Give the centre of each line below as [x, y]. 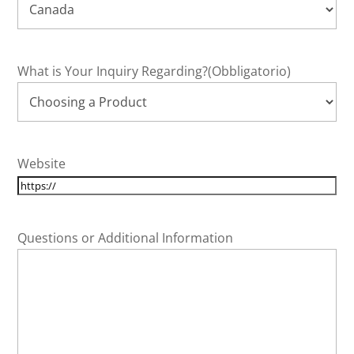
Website [42, 164]
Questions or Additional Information [126, 238]
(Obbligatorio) [250, 72]
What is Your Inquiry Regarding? [113, 72]
